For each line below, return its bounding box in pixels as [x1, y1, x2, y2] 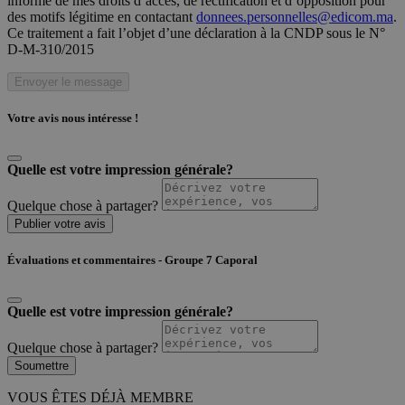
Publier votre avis [14, 217, 106, 231]
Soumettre [14, 359, 69, 373]
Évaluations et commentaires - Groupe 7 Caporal [7, 253, 258, 268]
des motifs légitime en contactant [7, 8, 196, 24]
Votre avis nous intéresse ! [7, 110, 138, 125]
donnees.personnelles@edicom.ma [196, 8, 393, 24]
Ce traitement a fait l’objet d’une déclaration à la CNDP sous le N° [7, 24, 385, 41]
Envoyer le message [14, 74, 122, 89]
